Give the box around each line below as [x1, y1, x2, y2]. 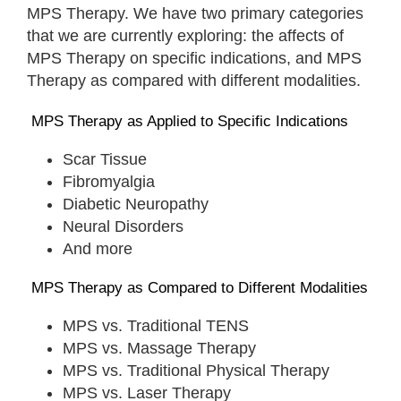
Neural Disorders [63, 217, 183, 235]
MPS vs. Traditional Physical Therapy [63, 361, 329, 380]
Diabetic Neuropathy [63, 194, 209, 213]
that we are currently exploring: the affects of [27, 26, 344, 45]
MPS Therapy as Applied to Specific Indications [27, 112, 348, 130]
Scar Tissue [63, 149, 147, 168]
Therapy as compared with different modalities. [27, 71, 361, 90]
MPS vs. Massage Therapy [63, 338, 256, 357]
